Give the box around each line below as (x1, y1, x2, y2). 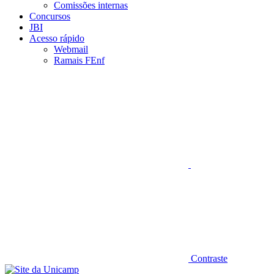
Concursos (29, 11, 70, 21)
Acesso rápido (29, 33, 84, 43)
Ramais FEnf (54, 55, 105, 65)
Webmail (54, 44, 88, 54)
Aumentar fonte (190, 75, 251, 86)
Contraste (191, 253, 228, 264)
